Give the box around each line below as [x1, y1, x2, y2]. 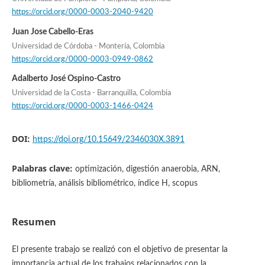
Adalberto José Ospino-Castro [11, 74, 121, 83]
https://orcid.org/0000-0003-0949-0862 [11, 55, 153, 63]
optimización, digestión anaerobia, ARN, [75, 165, 220, 174]
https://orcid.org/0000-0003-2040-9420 [11, 8, 153, 17]
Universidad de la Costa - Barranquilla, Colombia [11, 89, 171, 97]
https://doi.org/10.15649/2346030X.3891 [32, 135, 185, 144]
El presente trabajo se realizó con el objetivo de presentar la [11, 245, 228, 254]
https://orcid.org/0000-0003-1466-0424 [11, 102, 153, 110]
